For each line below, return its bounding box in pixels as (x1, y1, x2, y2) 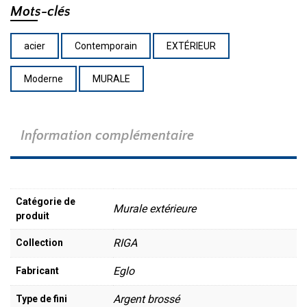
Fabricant (16, 265, 59, 276)
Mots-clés (10, 4, 71, 19)
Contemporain (75, 40, 137, 51)
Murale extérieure (113, 201, 196, 215)
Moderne (24, 73, 63, 84)
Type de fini (16, 293, 67, 304)
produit (16, 210, 49, 221)
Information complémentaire (21, 128, 194, 143)
